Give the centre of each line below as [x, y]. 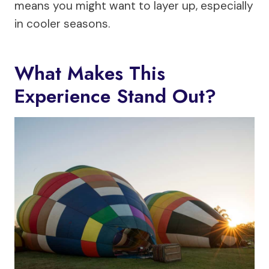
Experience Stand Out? [115, 96]
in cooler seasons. [62, 23]
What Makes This [90, 73]
